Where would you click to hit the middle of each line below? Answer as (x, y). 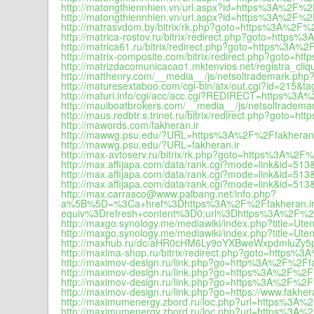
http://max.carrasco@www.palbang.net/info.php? (169, 193)
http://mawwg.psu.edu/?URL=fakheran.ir (150, 144)
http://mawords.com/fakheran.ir (130, 125)
